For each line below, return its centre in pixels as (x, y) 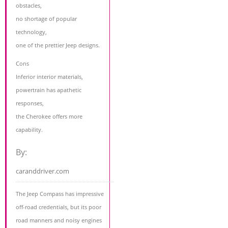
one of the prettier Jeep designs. (58, 45)
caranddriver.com (42, 171)
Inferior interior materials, (49, 77)
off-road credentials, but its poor (59, 207)
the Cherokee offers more (49, 117)
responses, (30, 103)
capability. (29, 130)
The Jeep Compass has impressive (60, 194)
